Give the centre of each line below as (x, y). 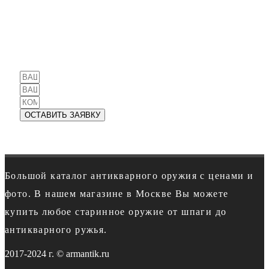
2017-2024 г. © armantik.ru (57, 254)
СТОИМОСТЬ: (142, 22)
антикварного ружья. (56, 230)
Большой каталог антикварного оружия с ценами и (129, 176)
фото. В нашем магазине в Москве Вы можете (117, 194)
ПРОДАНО (142, 45)
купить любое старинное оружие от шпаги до (116, 212)
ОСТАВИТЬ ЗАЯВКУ (62, 115)
